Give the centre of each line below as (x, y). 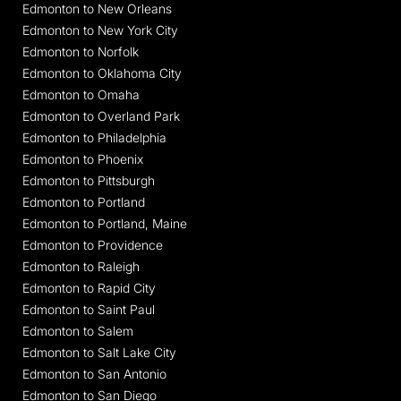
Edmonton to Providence (93, 244)
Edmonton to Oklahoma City (102, 73)
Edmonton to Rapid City (89, 287)
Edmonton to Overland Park (101, 115)
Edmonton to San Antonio (94, 373)
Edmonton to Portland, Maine (105, 223)
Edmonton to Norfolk (81, 51)
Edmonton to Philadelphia (94, 137)
